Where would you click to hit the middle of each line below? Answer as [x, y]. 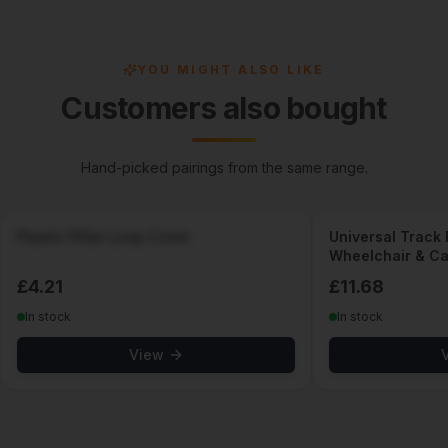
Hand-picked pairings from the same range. [224, 167]
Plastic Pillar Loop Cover [104, 236]
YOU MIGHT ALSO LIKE [231, 69]
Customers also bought [224, 108]
